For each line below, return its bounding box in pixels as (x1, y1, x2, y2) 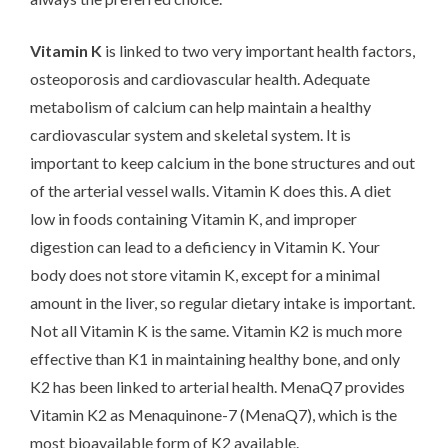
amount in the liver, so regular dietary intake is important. (30, 292, 415, 312)
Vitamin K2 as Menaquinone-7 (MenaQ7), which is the (30, 404, 397, 424)
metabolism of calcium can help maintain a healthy (30, 96, 371, 116)
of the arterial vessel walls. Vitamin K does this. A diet (30, 180, 391, 200)
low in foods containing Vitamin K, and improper (30, 208, 357, 228)
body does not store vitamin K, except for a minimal (30, 264, 380, 284)
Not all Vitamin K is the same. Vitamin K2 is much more (30, 320, 402, 340)
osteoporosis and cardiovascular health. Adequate (30, 68, 370, 88)
